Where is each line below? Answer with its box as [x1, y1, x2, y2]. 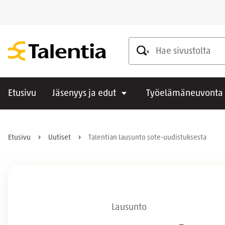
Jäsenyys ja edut [52, 89, 116, 98]
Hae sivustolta [128, 39, 183, 48]
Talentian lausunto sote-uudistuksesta [88, 134, 206, 142]
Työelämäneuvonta [146, 89, 223, 98]
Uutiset [48, 134, 71, 142]
